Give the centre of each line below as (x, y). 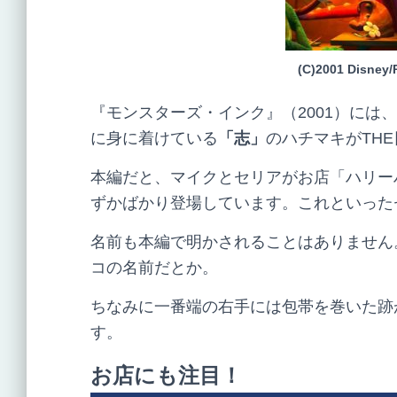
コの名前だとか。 (154, 268)
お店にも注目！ (166, 375)
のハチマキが (314, 138)
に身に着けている (154, 138)
